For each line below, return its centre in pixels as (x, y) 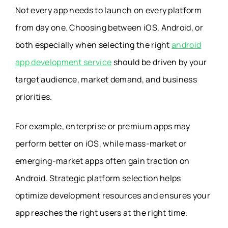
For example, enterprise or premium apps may (103, 126)
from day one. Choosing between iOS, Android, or (109, 27)
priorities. (34, 96)
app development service (64, 62)
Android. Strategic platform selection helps (98, 178)
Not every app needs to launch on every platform (109, 10)
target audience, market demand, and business (106, 79)
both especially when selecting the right (94, 45)
